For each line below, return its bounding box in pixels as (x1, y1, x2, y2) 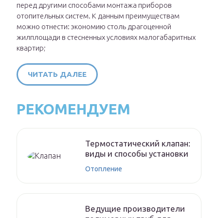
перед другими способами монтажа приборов (17, 1, 172, 10)
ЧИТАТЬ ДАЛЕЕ (28, 70, 87, 79)
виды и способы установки (85, 149, 188, 159)
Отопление (85, 165, 122, 173)
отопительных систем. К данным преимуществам (17, 12, 180, 20)
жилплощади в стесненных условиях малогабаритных (17, 33, 196, 42)
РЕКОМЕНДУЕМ (17, 101, 130, 118)
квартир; (17, 44, 46, 53)
